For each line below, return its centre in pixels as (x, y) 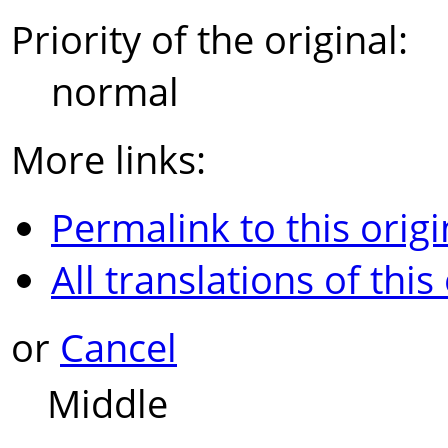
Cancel (118, 347)
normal (115, 91)
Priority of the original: (209, 39)
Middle (107, 402)
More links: (108, 159)
